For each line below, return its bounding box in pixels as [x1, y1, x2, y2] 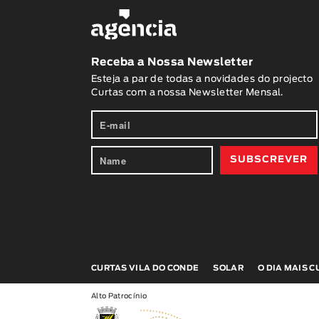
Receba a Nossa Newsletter [90, 57, 253, 68]
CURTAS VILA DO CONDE [90, 263, 199, 272]
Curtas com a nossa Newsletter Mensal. [90, 88, 283, 98]
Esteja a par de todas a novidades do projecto [90, 75, 313, 85]
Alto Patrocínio [90, 293, 147, 300]
